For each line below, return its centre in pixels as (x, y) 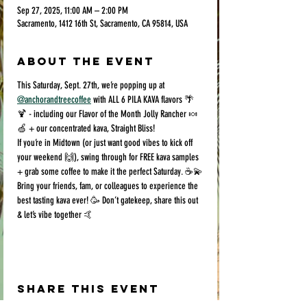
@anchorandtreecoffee (54, 100)
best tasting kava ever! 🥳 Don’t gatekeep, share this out (109, 200)
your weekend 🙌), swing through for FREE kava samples (109, 157)
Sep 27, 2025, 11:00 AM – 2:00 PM (73, 11)
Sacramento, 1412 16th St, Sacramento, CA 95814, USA (102, 24)
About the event (86, 61)
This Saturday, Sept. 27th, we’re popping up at (92, 85)
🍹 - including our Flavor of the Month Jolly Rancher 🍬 (108, 114)
